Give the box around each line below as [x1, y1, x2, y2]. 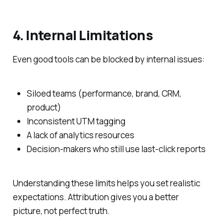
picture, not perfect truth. [12, 205, 110, 217]
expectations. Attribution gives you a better [12, 191, 179, 203]
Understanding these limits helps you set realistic [12, 177, 200, 189]
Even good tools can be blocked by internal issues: [12, 54, 205, 65]
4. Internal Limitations [12, 25, 153, 44]
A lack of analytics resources [26, 129, 134, 141]
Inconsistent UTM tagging [26, 115, 125, 127]
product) [26, 102, 61, 113]
